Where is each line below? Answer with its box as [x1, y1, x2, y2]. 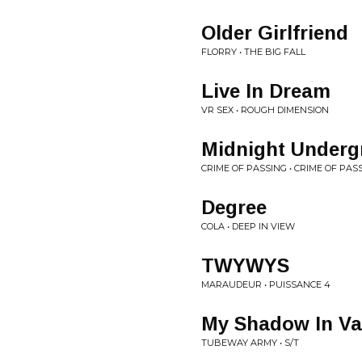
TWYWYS [201, 255, 289, 276]
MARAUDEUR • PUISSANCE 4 [201, 279, 330, 290]
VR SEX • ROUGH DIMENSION [201, 104, 329, 116]
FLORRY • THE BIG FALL [201, 46, 305, 57]
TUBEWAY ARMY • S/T [201, 337, 299, 348]
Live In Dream [201, 80, 330, 102]
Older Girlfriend [201, 22, 348, 44]
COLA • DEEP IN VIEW [201, 221, 295, 232]
